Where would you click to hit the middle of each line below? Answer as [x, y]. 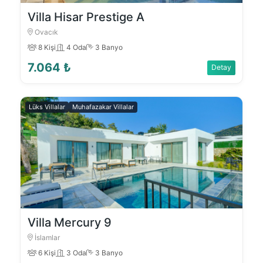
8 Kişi [46, 48]
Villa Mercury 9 [70, 223]
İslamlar [47, 238]
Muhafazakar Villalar [103, 107]
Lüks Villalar [47, 107]
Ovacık [46, 32]
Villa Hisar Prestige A [86, 17]
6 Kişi [46, 253]
